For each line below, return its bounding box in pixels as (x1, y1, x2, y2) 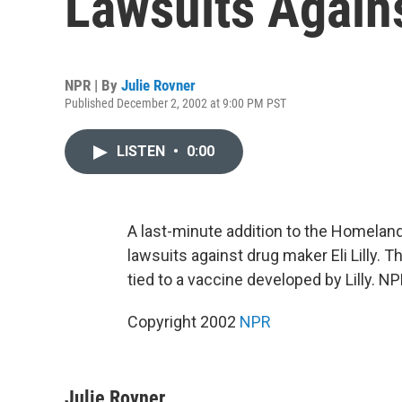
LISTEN (117, 143, 169, 160)
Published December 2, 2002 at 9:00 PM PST (65, 96, 286, 110)
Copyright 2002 (127, 312, 240, 331)
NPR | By (65, 76, 121, 94)
